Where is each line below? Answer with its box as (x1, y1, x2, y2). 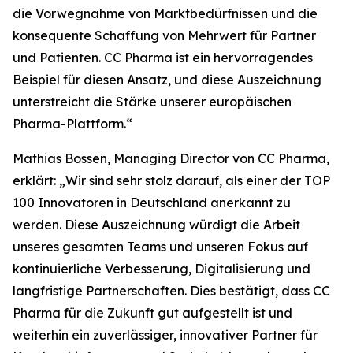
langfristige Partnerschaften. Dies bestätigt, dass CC (13, 283, 330, 299)
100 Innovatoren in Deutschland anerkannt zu (13, 195, 291, 210)
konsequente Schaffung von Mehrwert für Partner (13, 28, 316, 43)
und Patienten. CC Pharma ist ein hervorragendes (13, 50, 313, 65)
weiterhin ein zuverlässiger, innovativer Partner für (13, 327, 318, 343)
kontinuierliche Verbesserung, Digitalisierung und (13, 261, 310, 277)
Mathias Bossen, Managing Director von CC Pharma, (13, 150, 329, 166)
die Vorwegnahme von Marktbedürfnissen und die (13, 6, 318, 21)
